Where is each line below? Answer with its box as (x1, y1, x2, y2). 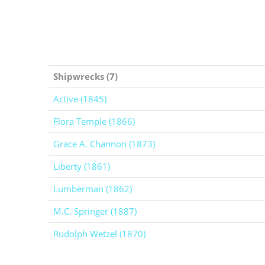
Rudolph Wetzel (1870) (53, 227, 146, 240)
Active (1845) (53, 92, 106, 105)
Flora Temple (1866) (53, 115, 135, 127)
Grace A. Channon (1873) (53, 137, 155, 150)
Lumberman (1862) (53, 182, 132, 195)
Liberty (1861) (53, 160, 110, 172)
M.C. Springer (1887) (53, 205, 137, 217)
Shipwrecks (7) (53, 70, 118, 82)
